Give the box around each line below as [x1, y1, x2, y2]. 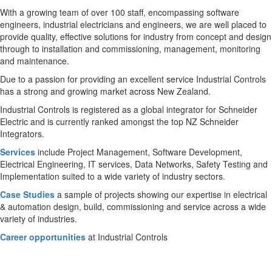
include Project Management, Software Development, [35, 146, 242, 158]
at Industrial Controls [86, 231, 168, 243]
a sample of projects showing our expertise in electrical [55, 188, 267, 201]
